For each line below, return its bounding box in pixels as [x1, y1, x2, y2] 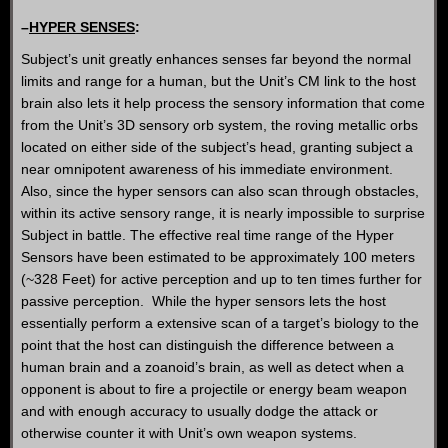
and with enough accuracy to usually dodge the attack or [21, 403, 378, 419]
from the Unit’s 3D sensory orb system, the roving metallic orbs [21, 117, 418, 133]
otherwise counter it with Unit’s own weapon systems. [21, 425, 357, 441]
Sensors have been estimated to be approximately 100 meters [21, 249, 415, 265]
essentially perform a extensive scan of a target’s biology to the [21, 315, 419, 331]
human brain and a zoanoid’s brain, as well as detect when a [21, 359, 404, 375]
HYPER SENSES [29, 19, 135, 35]
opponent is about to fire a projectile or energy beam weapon [21, 381, 407, 397]
